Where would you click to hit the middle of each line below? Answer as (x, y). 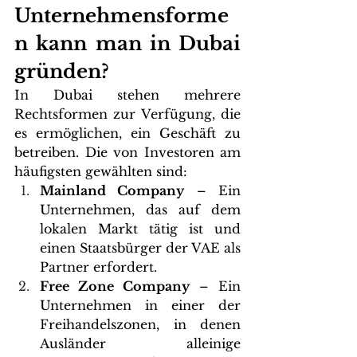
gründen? (62, 71)
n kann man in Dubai (127, 43)
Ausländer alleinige (140, 343)
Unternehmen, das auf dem (140, 210)
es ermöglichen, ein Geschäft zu (127, 133)
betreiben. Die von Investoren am (127, 152)
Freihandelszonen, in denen (140, 324)
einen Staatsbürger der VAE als (140, 248)
